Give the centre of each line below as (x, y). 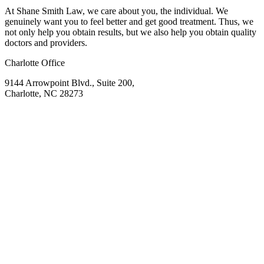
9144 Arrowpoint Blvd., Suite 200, (70, 82)
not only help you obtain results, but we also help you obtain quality (131, 32)
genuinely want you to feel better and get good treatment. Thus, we (129, 21)
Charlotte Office (35, 62)
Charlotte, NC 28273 (44, 93)
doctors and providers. (46, 42)
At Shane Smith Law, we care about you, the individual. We (116, 11)
